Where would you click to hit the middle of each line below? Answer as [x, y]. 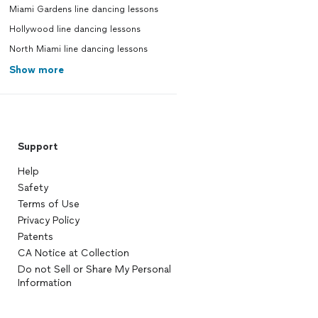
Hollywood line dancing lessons [75, 29]
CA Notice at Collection [73, 253]
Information [44, 283]
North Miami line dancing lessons [78, 49]
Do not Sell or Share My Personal [94, 269]
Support [37, 147]
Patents [35, 237]
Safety [33, 188]
